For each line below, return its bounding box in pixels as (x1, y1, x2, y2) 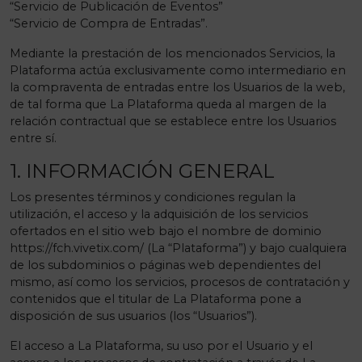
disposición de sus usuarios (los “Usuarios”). (10, 309, 257, 323)
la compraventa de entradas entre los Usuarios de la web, (10, 80, 345, 95)
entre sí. (10, 131, 57, 145)
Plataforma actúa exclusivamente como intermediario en (10, 63, 346, 78)
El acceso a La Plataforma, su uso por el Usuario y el (10, 339, 313, 353)
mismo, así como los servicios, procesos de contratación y (10, 275, 350, 289)
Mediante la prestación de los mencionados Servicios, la (10, 46, 335, 61)
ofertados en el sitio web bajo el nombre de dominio (10, 224, 322, 238)
